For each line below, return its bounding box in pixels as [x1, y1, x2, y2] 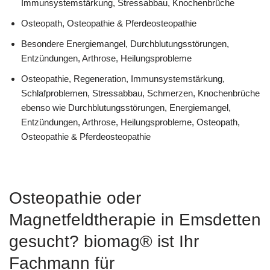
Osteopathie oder [9, 189, 141, 208]
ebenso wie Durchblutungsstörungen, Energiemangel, [21, 102, 231, 113]
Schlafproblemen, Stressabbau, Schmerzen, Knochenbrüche [21, 87, 260, 98]
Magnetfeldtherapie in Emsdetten [9, 210, 261, 230]
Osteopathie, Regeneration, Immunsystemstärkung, [21, 73, 225, 84]
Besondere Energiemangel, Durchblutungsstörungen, [21, 38, 229, 49]
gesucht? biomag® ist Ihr [9, 232, 199, 251]
